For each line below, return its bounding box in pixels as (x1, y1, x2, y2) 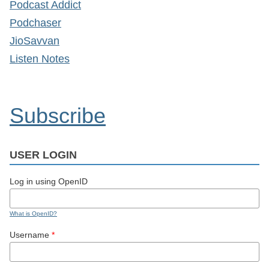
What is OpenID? (10, 210, 57, 217)
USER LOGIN (10, 149, 77, 161)
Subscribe (10, 103, 106, 128)
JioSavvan (10, 35, 59, 47)
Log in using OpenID (10, 177, 88, 186)
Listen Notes (10, 53, 70, 65)
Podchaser (10, 17, 61, 29)
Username (10, 230, 52, 240)
